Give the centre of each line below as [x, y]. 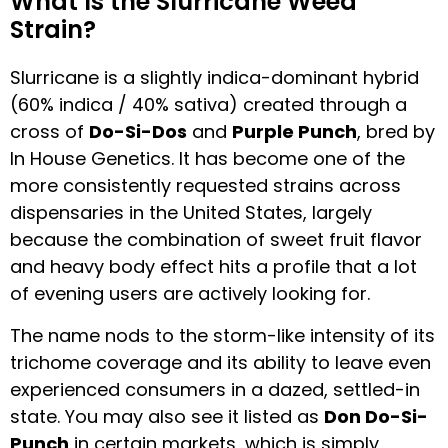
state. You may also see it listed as [167, 416]
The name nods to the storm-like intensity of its [222, 335]
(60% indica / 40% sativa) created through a [208, 105]
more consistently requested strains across [205, 186]
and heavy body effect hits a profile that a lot [213, 267]
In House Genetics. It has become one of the [207, 159]
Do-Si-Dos [138, 132]
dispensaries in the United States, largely [191, 213]
